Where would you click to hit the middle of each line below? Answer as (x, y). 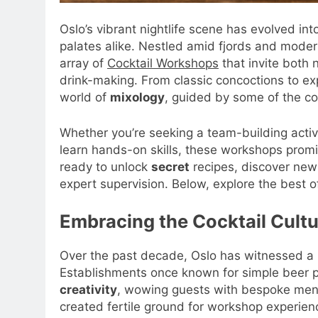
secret (170, 166)
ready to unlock (105, 166)
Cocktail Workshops (163, 64)
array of (83, 64)
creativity (88, 290)
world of (85, 98)
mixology (137, 98)
